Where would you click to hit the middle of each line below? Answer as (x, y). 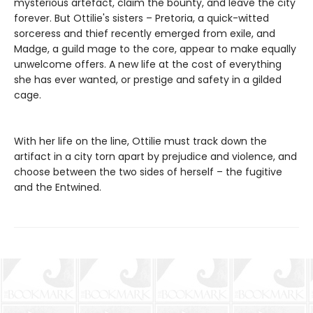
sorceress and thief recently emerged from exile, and (145, 33)
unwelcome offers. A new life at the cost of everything (148, 64)
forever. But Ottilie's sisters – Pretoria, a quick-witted (141, 18)
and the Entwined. (58, 187)
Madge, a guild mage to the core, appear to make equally (155, 49)
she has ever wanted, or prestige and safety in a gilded (148, 79)
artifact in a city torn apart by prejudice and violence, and (155, 156)
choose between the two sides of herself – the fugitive (148, 172)
